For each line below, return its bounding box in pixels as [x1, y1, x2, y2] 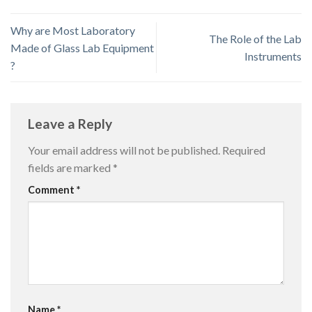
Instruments [244, 49, 302, 63]
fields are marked [28, 160, 113, 174]
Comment [28, 183, 77, 196]
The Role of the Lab [209, 32, 302, 46]
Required [222, 143, 265, 157]
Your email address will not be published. [28, 143, 220, 157]
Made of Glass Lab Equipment [10, 40, 154, 54]
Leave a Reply [28, 116, 115, 132]
